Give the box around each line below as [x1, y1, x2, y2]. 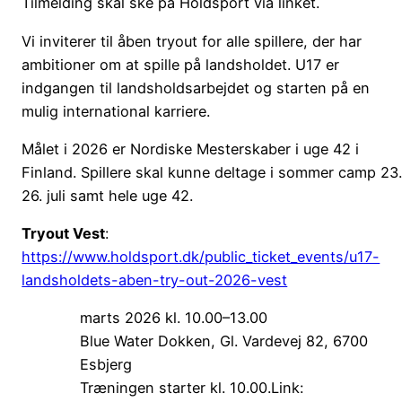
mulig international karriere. [22, 101, 211, 120]
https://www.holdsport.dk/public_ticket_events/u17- [22, 248, 380, 267]
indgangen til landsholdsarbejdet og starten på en [22, 78, 371, 97]
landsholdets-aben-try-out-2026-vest [22, 271, 288, 290]
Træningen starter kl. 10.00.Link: [79, 379, 303, 398]
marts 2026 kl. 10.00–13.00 [79, 309, 267, 328]
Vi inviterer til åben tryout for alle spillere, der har [22, 31, 363, 50]
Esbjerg [79, 355, 132, 374]
